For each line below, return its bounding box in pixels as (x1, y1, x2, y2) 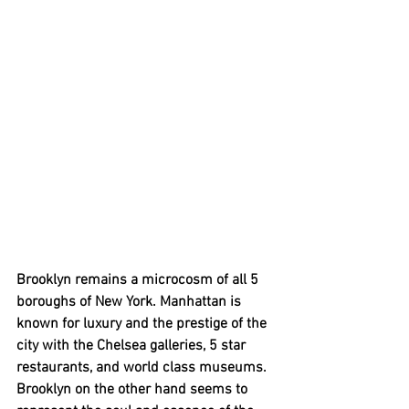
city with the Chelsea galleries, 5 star (16, 337, 249, 355)
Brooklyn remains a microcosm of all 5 (16, 271, 262, 289)
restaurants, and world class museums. (16, 359, 270, 377)
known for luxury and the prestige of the (16, 315, 270, 333)
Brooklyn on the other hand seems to (16, 381, 251, 399)
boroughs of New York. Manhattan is (16, 293, 245, 311)
